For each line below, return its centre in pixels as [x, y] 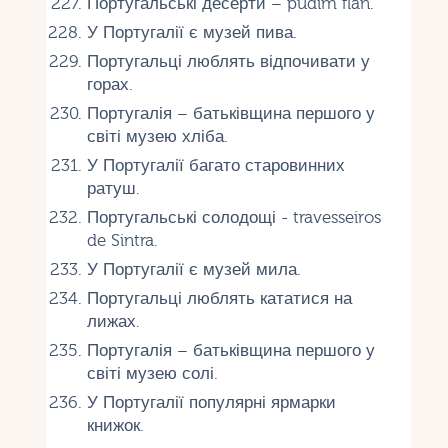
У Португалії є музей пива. [191, 32]
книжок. [115, 425]
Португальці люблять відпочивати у [228, 61]
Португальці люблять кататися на [219, 298]
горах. [109, 84]
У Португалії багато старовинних [215, 165]
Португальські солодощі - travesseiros [233, 217]
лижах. [113, 321]
